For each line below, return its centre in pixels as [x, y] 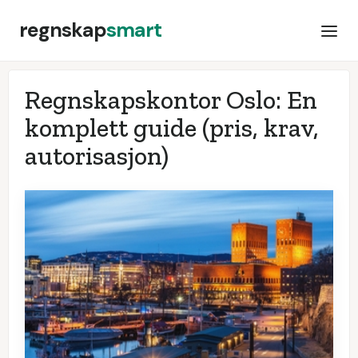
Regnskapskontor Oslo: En [171, 100]
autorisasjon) [97, 156]
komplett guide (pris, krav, [172, 128]
